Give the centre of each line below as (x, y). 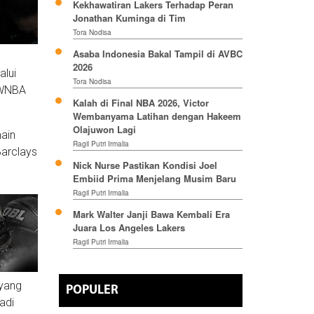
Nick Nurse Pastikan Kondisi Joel (145, 165)
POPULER (92, 291)
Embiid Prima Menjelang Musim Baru (154, 179)
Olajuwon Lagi (104, 130)
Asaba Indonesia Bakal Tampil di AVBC (157, 54)
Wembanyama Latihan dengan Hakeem (157, 116)
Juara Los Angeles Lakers (129, 228)
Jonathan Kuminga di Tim (129, 18)
